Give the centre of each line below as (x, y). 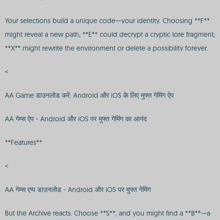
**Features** (24, 142)
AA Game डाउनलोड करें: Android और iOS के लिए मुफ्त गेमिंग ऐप (89, 95)
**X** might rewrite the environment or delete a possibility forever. (107, 48)
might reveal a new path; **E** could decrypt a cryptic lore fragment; (110, 34)
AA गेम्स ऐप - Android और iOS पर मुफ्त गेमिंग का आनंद (76, 119)
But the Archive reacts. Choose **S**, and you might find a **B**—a (108, 213)
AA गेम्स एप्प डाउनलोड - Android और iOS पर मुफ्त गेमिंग (78, 190)
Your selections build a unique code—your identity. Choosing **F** (107, 21)
